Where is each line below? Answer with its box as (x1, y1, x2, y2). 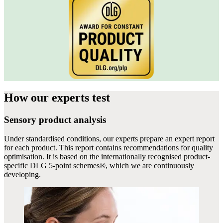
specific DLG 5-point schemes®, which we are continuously (4, 161, 194, 170)
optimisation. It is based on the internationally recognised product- (4, 152, 210, 161)
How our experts (4, 91, 92, 104)
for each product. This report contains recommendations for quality (4, 143, 213, 152)
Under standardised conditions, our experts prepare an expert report (4, 134, 215, 143)
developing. (4, 170, 41, 179)
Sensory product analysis (4, 114, 106, 125)
